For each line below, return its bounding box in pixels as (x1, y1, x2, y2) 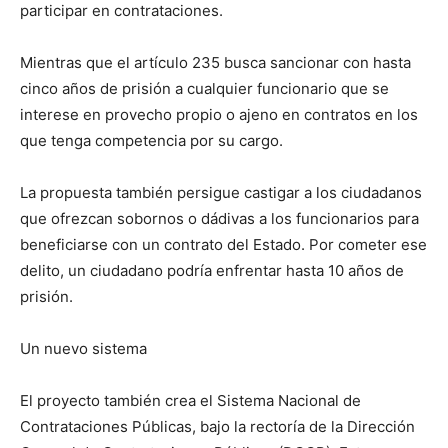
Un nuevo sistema (20, 339, 147, 359)
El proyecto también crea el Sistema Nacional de (20, 391, 361, 411)
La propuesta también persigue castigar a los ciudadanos (20, 183, 422, 203)
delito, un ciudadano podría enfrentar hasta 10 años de (20, 261, 404, 281)
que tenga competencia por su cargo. (20, 131, 283, 151)
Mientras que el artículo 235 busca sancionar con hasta (20, 53, 411, 73)
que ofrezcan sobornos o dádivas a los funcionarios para (20, 209, 419, 229)
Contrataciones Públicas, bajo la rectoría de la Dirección (20, 417, 415, 437)
